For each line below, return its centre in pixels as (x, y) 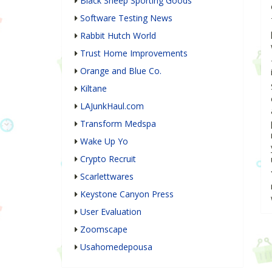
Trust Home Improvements (134, 53)
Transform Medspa (118, 124)
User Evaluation (111, 212)
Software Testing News (126, 18)
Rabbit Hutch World (118, 36)
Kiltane (93, 89)
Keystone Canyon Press (127, 194)
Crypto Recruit (108, 159)
